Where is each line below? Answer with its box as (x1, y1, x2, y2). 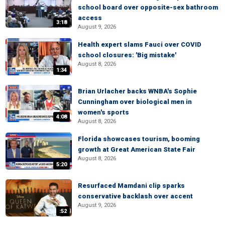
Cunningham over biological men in (78, 98, 192, 105)
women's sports (78, 108, 129, 116)
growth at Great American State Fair (78, 146, 195, 153)
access (78, 14, 102, 22)
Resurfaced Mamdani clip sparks (78, 182, 185, 189)
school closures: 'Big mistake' (78, 51, 176, 59)
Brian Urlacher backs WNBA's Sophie (78, 87, 197, 95)
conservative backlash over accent (78, 192, 193, 200)
